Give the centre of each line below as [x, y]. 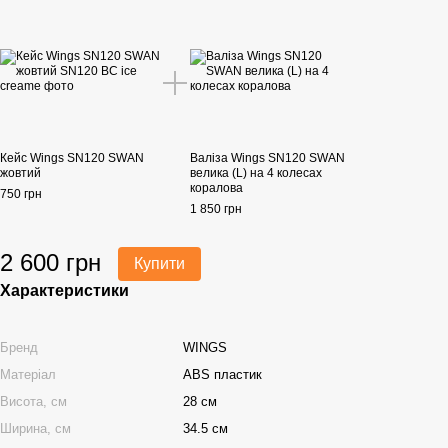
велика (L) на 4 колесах [256, 173]
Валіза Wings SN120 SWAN [267, 158]
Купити [159, 263]
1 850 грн [216, 209]
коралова [216, 188]
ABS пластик [222, 374]
